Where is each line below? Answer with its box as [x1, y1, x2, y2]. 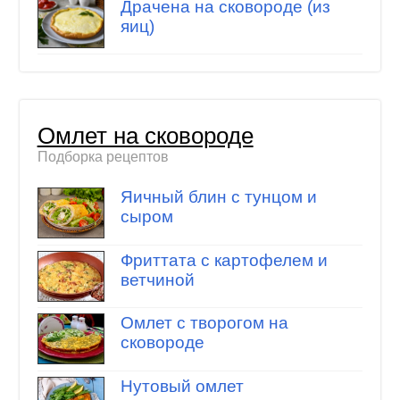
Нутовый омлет [120, 376, 244, 396]
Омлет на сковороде [37, 122, 254, 148]
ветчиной [120, 270, 195, 289]
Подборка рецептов [37, 148, 169, 164]
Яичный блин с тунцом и [120, 187, 317, 207]
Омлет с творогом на [120, 313, 288, 333]
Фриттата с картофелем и [120, 250, 328, 270]
